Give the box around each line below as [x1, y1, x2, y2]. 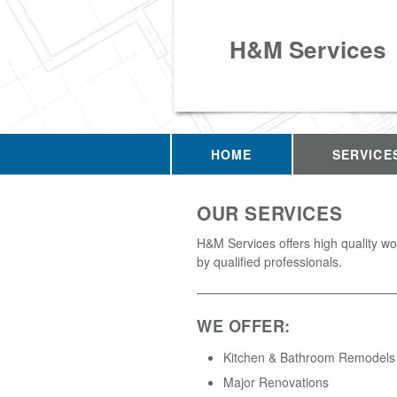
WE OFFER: [197, 314, 291, 338]
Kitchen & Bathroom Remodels [223, 347, 395, 366]
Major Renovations [223, 372, 329, 391]
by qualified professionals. [197, 252, 342, 270]
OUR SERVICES [197, 199, 343, 226]
